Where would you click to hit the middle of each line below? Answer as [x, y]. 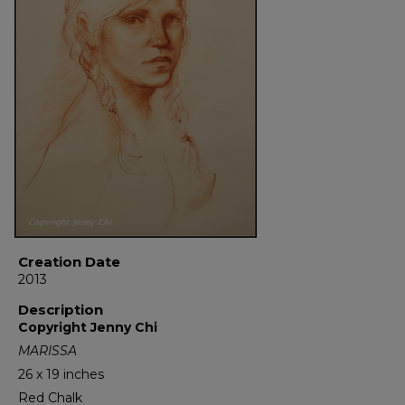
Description [61, 310]
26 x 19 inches [61, 374]
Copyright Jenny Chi [88, 327]
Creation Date [69, 262]
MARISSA [47, 351]
